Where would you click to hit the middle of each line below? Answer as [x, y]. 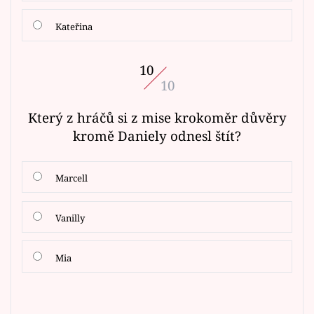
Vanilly [70, 218]
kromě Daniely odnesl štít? [157, 136]
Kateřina [74, 26]
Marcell [71, 178]
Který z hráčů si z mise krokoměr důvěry [157, 118]
